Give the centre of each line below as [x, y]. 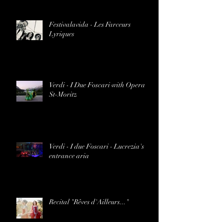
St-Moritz [63, 95]
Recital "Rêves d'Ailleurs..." [89, 202]
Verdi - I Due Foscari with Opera [97, 85]
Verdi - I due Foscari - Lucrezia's [97, 147]
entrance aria [69, 156]
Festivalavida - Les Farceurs [90, 25]
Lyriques [62, 34]
